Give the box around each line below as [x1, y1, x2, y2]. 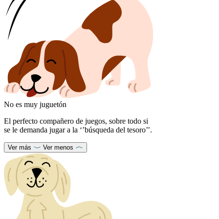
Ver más [8, 143, 31, 151]
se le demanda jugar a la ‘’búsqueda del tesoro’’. [4, 125, 152, 134]
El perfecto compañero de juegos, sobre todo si [4, 116, 148, 125]
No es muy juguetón [4, 100, 66, 109]
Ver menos [43, 143, 73, 151]
